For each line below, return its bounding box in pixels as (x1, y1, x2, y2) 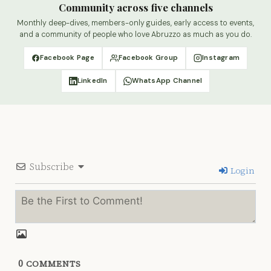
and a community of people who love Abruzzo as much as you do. (19, 30, 252, 40)
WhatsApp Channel (131, 76, 203, 86)
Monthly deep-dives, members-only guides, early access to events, (17, 18, 254, 28)
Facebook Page (39, 53, 94, 63)
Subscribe (30, 160, 74, 173)
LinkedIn (77, 76, 108, 86)
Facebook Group (118, 53, 178, 63)
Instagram (202, 53, 240, 63)
